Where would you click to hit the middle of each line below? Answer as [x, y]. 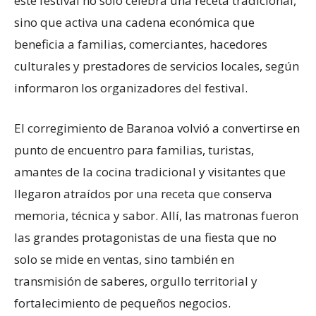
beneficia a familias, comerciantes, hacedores [141, 44]
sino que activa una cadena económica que [134, 22]
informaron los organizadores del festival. [131, 87]
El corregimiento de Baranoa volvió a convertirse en [157, 128]
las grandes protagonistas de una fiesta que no [145, 237]
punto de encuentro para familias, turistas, [134, 150]
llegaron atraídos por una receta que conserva [143, 193]
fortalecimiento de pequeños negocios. [122, 303]
